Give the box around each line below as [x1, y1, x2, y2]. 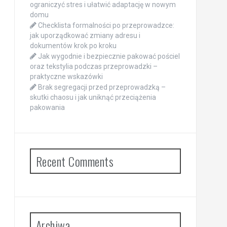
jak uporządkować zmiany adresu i [29, 31, 140, 40]
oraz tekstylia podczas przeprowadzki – [29, 62, 158, 71]
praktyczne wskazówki [29, 72, 103, 81]
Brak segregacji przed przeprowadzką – [37, 83, 166, 92]
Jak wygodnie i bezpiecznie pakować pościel [37, 52, 180, 61]
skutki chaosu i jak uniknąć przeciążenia [29, 93, 156, 102]
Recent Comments [35, 152, 113, 171]
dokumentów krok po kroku [29, 42, 117, 50]
